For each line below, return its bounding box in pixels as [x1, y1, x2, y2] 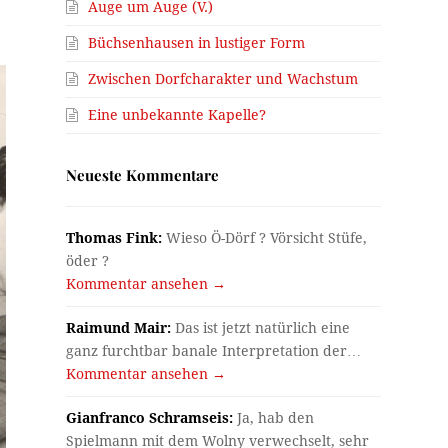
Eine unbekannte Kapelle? [88, 106, 267, 123]
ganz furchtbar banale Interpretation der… [66, 342, 362, 359]
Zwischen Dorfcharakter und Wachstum [88, 70, 359, 87]
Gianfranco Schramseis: [66, 409, 234, 426]
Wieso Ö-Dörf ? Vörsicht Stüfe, [162, 229, 368, 246]
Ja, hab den [233, 409, 315, 426]
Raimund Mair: [66, 319, 172, 336]
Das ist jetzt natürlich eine [171, 319, 351, 336]
